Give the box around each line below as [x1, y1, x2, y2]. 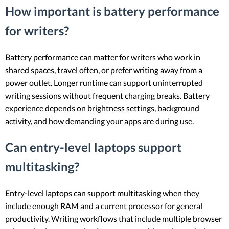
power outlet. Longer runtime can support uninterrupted [5, 77, 203, 87]
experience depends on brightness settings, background [5, 103, 199, 113]
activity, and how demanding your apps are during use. [5, 116, 194, 126]
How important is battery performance [5, 4, 219, 19]
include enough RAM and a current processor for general [5, 200, 202, 211]
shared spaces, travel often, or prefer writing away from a [5, 64, 202, 75]
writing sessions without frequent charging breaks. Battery [5, 90, 210, 100]
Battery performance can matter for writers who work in [5, 52, 200, 62]
